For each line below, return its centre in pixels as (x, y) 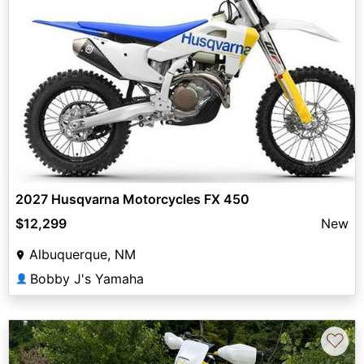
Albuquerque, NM (82, 254)
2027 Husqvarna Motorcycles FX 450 (132, 199)
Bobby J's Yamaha (87, 278)
